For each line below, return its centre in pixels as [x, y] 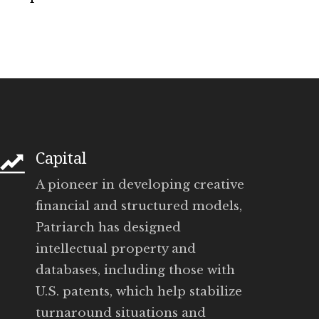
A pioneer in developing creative [140, 184]
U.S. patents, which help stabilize [139, 291]
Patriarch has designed [108, 227]
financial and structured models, [139, 206]
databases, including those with [135, 270]
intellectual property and [116, 249]
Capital [61, 158]
